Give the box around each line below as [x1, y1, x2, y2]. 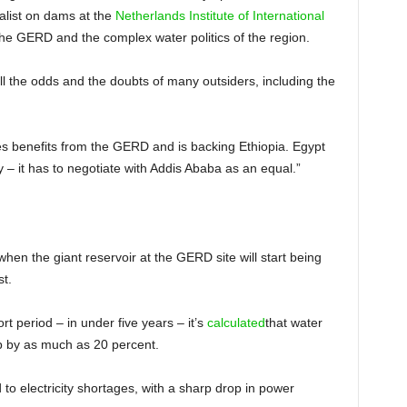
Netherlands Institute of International [114, 8, 324, 23]
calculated [206, 315, 265, 330]
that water [264, 315, 323, 330]
